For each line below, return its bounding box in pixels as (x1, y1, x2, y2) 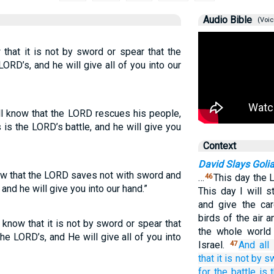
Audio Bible (202, 14, 252, 26)
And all (238, 239, 270, 251)
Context (202, 140, 236, 152)
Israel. (198, 239, 229, 251)
